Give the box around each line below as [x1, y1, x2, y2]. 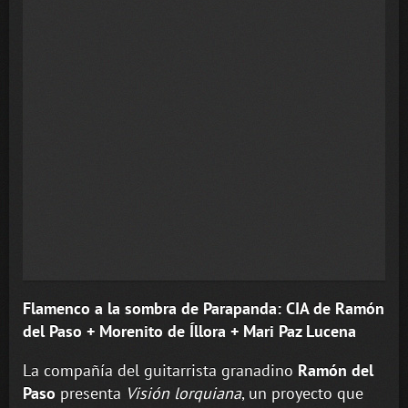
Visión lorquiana [126, 382, 241, 404]
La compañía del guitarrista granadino [23, 360, 298, 382]
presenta [60, 382, 126, 404]
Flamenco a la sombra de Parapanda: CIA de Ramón [23, 298, 384, 320]
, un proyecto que [241, 382, 363, 404]
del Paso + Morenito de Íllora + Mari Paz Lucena [23, 321, 356, 342]
